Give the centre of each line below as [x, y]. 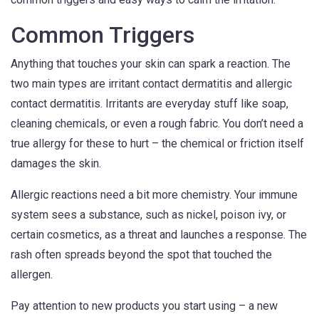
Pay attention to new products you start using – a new [144, 306]
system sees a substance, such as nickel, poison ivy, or [148, 215]
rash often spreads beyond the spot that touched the [141, 255]
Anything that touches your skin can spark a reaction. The [151, 64]
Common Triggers [103, 35]
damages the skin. [56, 163]
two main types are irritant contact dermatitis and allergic [151, 84]
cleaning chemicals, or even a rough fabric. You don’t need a [157, 124]
